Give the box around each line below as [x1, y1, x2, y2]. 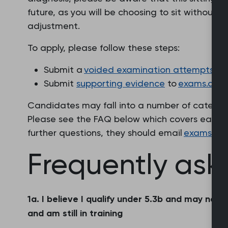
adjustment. [27, 20, 80, 31]
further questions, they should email [27, 127, 184, 138]
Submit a [44, 64, 84, 75]
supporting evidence [76, 78, 165, 89]
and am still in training [27, 208, 123, 219]
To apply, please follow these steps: [27, 42, 180, 53]
